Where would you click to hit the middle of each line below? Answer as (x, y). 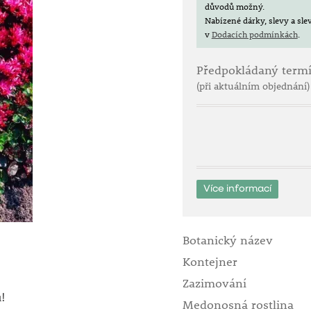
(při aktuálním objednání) (253, 86)
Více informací (237, 189)
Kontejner (210, 262)
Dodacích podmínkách (254, 34)
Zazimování (214, 283)
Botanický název (227, 240)
